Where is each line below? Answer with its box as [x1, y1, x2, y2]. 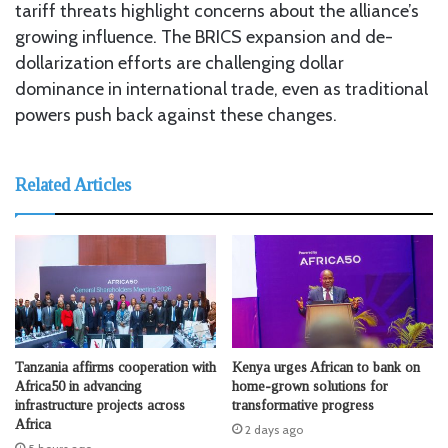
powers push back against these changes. [15, 103, 337, 126]
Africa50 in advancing [15, 379, 142, 394]
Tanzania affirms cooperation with [15, 360, 216, 375]
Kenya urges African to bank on [232, 360, 420, 375]
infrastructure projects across [15, 398, 185, 413]
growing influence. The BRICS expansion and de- [15, 25, 393, 48]
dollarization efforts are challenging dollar [15, 51, 344, 74]
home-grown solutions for [232, 379, 388, 394]
